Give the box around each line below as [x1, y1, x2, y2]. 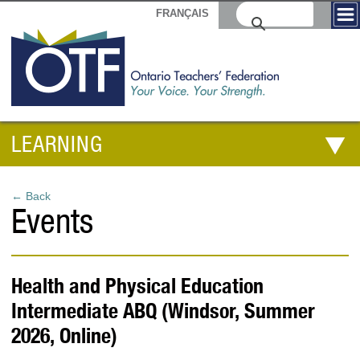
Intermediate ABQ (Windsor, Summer [11, 297, 315, 323]
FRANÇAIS [155, 6, 209, 19]
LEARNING [11, 130, 103, 157]
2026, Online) [11, 321, 117, 348]
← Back [11, 189, 51, 202]
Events [11, 200, 93, 240]
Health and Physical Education [11, 272, 264, 298]
